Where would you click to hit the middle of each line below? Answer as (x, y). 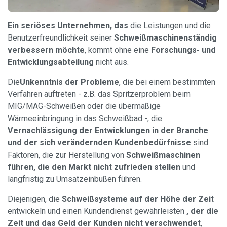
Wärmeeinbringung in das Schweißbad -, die (85, 119)
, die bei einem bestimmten (167, 82)
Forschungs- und (183, 50)
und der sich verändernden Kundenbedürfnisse (99, 143)
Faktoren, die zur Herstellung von (67, 155)
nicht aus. (111, 62)
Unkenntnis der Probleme (69, 82)
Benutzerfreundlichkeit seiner (61, 38)
